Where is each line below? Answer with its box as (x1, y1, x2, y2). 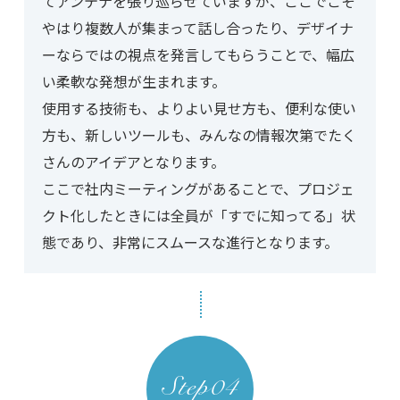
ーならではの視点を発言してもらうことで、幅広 (41, 44, 354, 66)
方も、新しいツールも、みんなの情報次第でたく (41, 124, 356, 146)
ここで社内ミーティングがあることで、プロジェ (41, 178, 354, 200)
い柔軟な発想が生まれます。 (41, 71, 226, 93)
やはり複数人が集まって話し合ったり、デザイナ (41, 17, 354, 39)
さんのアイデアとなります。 (41, 151, 225, 173)
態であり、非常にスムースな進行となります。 (41, 231, 338, 254)
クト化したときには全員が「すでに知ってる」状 (41, 204, 355, 227)
